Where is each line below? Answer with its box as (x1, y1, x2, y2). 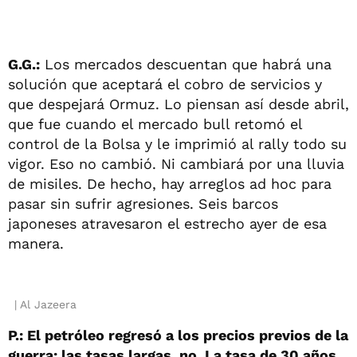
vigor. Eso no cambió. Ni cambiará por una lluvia (8, 155, 344, 172)
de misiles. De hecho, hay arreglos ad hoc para (8, 175, 331, 192)
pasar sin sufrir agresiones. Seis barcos (8, 194, 278, 212)
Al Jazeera (19, 297, 76, 311)
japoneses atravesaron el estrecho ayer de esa (8, 214, 327, 232)
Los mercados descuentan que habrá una (40, 55, 331, 73)
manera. (8, 234, 64, 252)
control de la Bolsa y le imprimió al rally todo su (8, 135, 347, 152)
